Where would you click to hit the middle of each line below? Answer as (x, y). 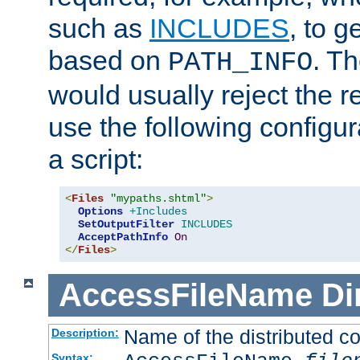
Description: (85, 332)
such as (99, 29)
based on (108, 61)
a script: (96, 160)
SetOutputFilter (126, 225)
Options (100, 212)
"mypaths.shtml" (158, 199)
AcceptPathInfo (123, 237)
